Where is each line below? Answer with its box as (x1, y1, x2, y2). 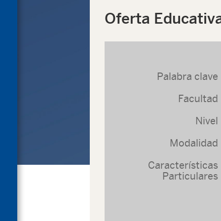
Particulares (162, 170, 218, 182)
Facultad (178, 93, 218, 104)
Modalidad (170, 137, 218, 148)
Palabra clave (157, 71, 218, 82)
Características (148, 159, 218, 171)
